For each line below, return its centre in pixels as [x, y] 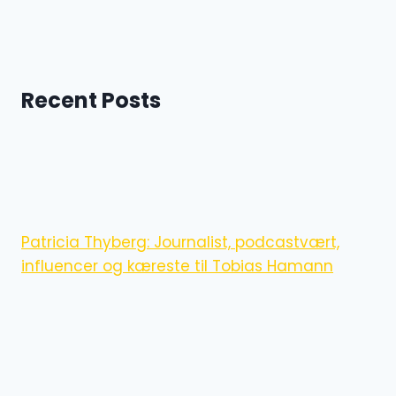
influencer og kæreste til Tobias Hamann [177, 266]
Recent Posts [91, 100]
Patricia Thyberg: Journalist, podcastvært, [180, 242]
